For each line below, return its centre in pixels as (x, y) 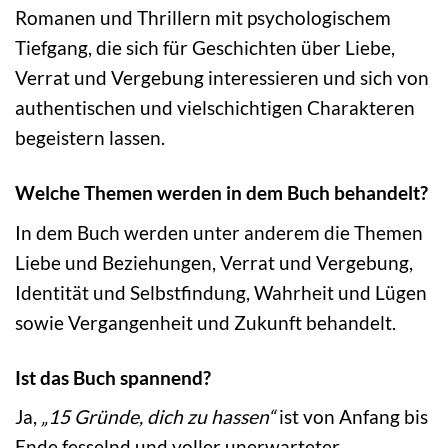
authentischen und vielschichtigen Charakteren (215, 108)
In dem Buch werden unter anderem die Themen (219, 232)
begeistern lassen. (90, 138)
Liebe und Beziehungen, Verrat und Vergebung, (214, 262)
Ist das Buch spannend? (113, 377)
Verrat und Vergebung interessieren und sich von (222, 78)
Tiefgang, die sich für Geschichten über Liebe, (205, 48)
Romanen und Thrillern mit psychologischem (203, 18)
